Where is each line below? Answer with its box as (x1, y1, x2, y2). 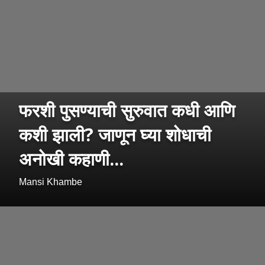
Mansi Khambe (19, 177, 82, 188)
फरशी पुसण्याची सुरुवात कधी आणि (19, 98, 235, 123)
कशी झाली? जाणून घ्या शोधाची (19, 122, 211, 147)
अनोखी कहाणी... (19, 147, 124, 172)
